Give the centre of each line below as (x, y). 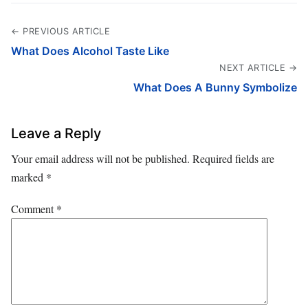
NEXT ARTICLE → (258, 67)
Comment (34, 209)
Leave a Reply (56, 133)
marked (29, 177)
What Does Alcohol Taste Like (90, 51)
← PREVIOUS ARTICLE (60, 31)
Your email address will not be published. (100, 158)
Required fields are (233, 158)
